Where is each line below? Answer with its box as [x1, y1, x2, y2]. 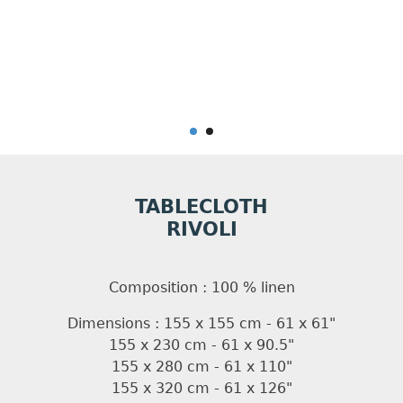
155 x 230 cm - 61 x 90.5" [109, 336, 294, 354]
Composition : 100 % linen [108, 278, 295, 296]
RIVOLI [166, 212, 237, 244]
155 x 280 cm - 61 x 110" [111, 357, 292, 375]
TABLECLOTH [135, 190, 268, 221]
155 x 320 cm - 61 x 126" [111, 379, 292, 397]
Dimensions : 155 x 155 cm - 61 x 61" [67, 314, 336, 332]
